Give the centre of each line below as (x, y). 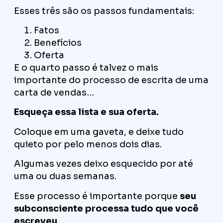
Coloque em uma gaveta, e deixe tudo (99, 132)
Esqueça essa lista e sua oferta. (86, 112)
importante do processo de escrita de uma (111, 80)
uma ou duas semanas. (65, 176)
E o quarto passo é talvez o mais (86, 68)
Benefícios (58, 43)
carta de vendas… (54, 93)
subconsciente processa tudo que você (106, 208)
